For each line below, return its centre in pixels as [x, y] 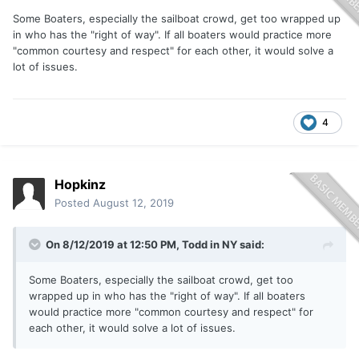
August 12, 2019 [133, 203]
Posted [74, 203]
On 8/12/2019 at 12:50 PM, [114, 245]
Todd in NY [210, 245]
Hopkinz [80, 185]
